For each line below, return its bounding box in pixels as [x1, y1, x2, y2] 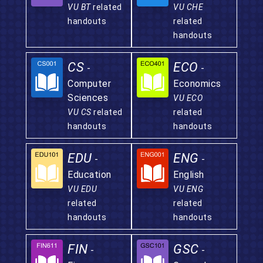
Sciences [68, 92, 108, 103]
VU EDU [68, 184, 97, 194]
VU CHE [173, 2, 203, 12]
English [173, 169, 204, 180]
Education [68, 169, 112, 180]
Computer [68, 78, 111, 89]
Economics [173, 78, 221, 89]
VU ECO [173, 93, 203, 103]
